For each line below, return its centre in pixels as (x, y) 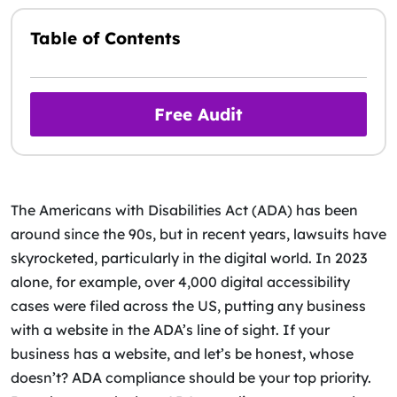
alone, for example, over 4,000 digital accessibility (180, 282)
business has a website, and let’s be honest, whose (182, 354)
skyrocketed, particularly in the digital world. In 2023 (189, 258)
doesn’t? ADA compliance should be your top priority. (191, 378)
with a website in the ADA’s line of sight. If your (170, 330)
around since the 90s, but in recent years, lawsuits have (198, 234)
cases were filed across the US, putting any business (188, 306)
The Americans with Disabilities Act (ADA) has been (184, 210)
